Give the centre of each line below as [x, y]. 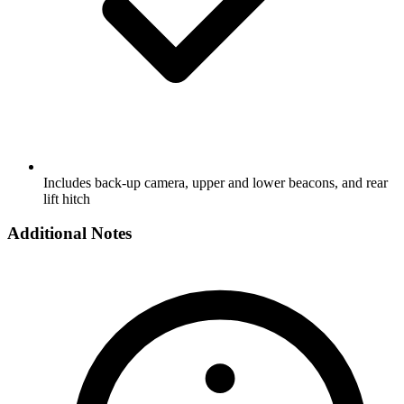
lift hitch [67, 198]
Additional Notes [69, 234]
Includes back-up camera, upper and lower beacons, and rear [216, 182]
